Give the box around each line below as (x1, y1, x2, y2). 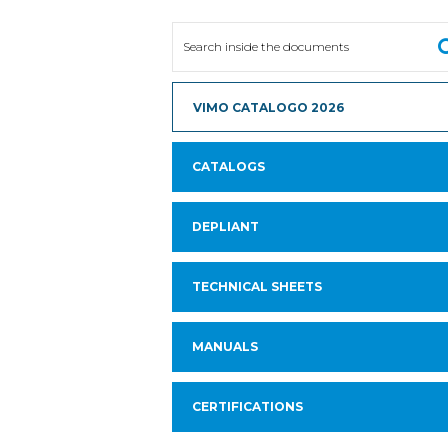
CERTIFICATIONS (192, 399, 303, 414)
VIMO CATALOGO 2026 (193, 100, 344, 115)
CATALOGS (192, 159, 265, 174)
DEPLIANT (192, 219, 259, 234)
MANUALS (192, 339, 258, 354)
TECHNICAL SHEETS (192, 279, 322, 294)
